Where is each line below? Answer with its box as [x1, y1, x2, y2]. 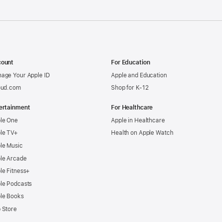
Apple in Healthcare [111, 116, 165, 124]
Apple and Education [111, 71, 167, 79]
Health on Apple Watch [111, 129, 173, 137]
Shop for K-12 [111, 84, 149, 92]
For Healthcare [111, 104, 153, 111]
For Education [111, 59, 150, 66]
